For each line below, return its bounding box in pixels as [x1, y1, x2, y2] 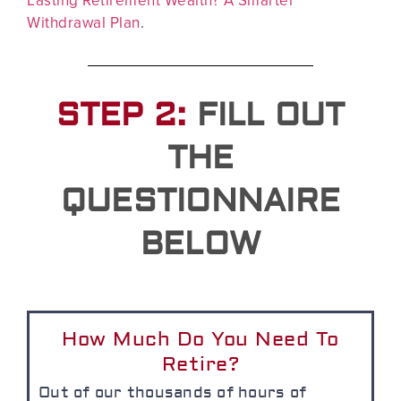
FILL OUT [196, 96, 346, 136]
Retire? [161, 352, 240, 378]
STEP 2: [55, 96, 187, 136]
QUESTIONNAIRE [60, 182, 341, 222]
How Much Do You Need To [62, 327, 339, 353]
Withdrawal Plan [27, 11, 141, 33]
